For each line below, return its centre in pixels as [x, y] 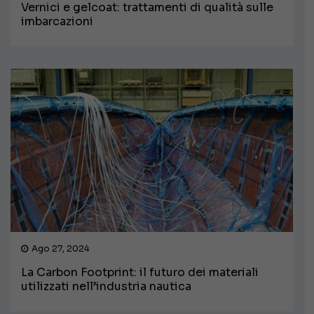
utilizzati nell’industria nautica [106, 286]
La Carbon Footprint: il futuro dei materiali [140, 272]
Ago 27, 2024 [60, 248]
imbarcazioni [57, 21]
